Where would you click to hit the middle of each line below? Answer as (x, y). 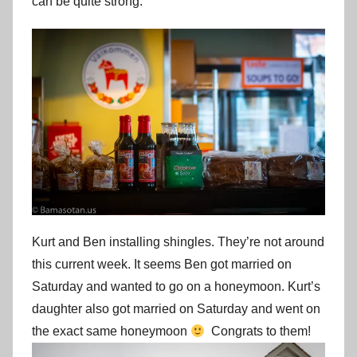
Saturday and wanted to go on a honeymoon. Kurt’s (176, 287)
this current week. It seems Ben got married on (162, 265)
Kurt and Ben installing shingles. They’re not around (178, 242)
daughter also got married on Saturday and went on (176, 309)
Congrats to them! (258, 331)
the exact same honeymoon (111, 331)
